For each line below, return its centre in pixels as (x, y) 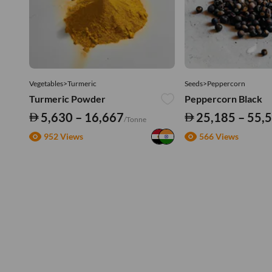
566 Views (219, 137)
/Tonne (135, 119)
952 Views (63, 137)
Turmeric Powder (67, 98)
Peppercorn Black (223, 98)
